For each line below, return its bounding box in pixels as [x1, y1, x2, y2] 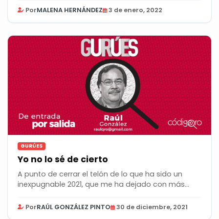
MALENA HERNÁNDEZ [37, 5, 103, 14]
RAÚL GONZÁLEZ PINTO [37, 202, 110, 211]
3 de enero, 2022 [109, 5, 162, 14]
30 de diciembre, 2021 [116, 202, 188, 211]
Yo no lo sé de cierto [18, 153, 108, 165]
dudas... [18, 189, 45, 199]
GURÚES [21, 142, 43, 150]
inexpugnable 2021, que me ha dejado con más [18, 179, 185, 189]
